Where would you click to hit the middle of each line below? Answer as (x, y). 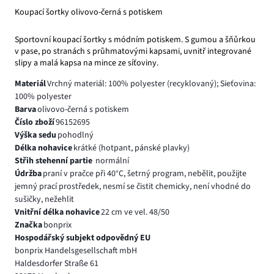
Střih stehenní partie (54, 161)
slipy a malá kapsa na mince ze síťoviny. (87, 63)
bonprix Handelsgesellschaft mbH (76, 251)
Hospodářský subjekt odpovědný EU (83, 238)
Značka (28, 225)
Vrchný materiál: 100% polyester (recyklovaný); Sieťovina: (151, 84)
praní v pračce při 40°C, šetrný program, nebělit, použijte (144, 174)
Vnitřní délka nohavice (57, 213)
